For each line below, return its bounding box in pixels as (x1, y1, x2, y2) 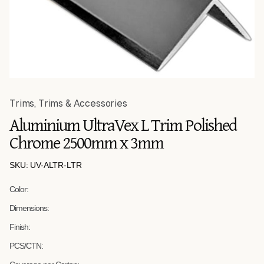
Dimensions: (9, 203, 49, 213)
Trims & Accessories (38, 98, 127, 110)
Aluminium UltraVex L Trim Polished (9, 111, 236, 138)
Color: (9, 184, 28, 194)
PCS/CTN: (9, 241, 43, 251)
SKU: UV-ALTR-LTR (9, 160, 82, 170)
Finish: (9, 222, 30, 232)
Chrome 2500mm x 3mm (9, 129, 163, 156)
